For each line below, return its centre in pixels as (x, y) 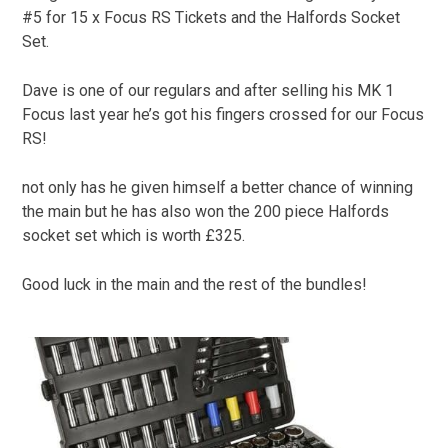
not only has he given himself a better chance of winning (218, 187)
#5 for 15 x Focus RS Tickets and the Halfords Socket (211, 17)
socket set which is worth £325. (134, 235)
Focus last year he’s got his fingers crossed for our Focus (223, 114)
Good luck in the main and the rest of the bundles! (195, 284)
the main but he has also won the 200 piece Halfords (206, 211)
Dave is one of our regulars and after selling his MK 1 (208, 90)
